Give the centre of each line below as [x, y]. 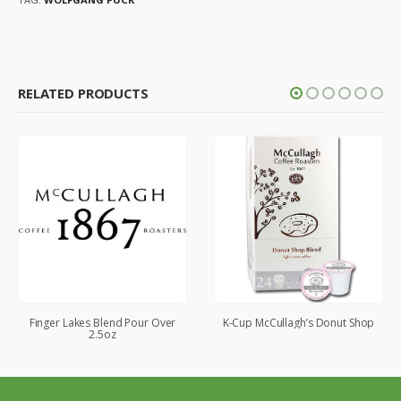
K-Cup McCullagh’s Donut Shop [299, 322]
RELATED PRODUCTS [83, 93]
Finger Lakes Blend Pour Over [102, 322]
